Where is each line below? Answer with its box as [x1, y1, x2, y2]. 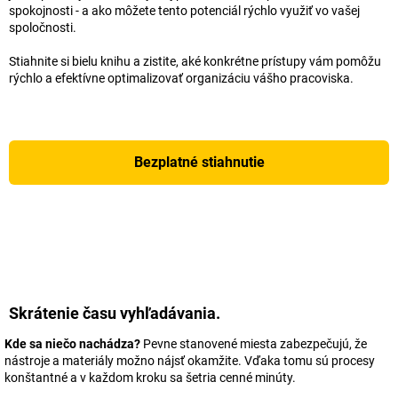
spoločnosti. [9, 20, 76, 36]
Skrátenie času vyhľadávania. [9, 304, 220, 323]
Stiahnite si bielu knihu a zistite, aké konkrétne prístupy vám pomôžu [9, 54, 381, 69]
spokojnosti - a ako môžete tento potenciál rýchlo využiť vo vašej [9, 4, 360, 19]
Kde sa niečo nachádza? [4, 337, 140, 352]
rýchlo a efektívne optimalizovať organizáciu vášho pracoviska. [9, 71, 354, 86]
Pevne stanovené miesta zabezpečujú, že [140, 337, 367, 352]
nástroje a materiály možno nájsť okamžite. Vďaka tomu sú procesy [4, 354, 375, 369]
